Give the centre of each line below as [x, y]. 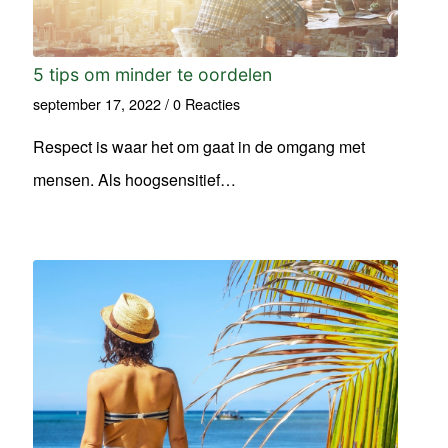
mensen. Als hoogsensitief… [135, 179]
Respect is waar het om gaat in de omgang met [199, 146]
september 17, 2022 [97, 103]
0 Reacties [207, 103]
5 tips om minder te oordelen [153, 74]
